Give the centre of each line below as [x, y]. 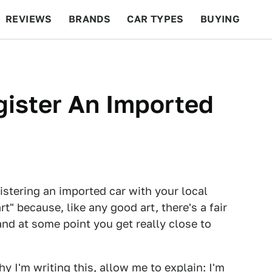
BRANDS [90, 19]
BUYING [220, 19]
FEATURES [228, 58]
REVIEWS [29, 19]
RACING [121, 58]
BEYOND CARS [49, 58]
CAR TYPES [155, 19]
